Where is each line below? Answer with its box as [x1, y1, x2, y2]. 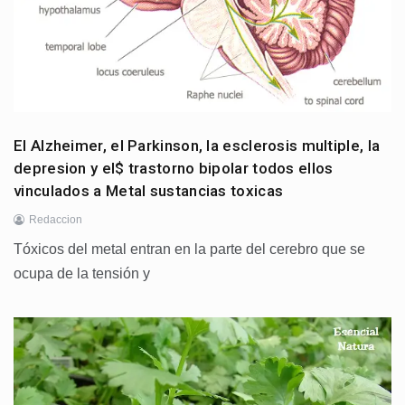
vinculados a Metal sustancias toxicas [14, 181, 284, 200]
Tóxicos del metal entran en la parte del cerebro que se [14, 240, 365, 257]
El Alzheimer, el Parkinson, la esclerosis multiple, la [14, 136, 381, 155]
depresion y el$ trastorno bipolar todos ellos [14, 158, 334, 177]
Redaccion [29, 212, 82, 226]
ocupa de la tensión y [14, 265, 150, 281]
